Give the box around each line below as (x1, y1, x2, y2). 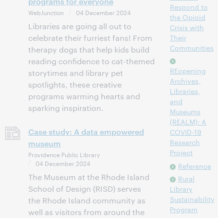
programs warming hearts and (28, 91, 140, 101)
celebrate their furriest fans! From (28, 33, 152, 43)
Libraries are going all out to (28, 21, 131, 31)
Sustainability (169, 194, 215, 204)
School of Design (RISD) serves (28, 183, 141, 194)
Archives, (169, 76, 200, 86)
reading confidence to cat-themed (28, 56, 155, 66)
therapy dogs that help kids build (28, 44, 149, 54)
